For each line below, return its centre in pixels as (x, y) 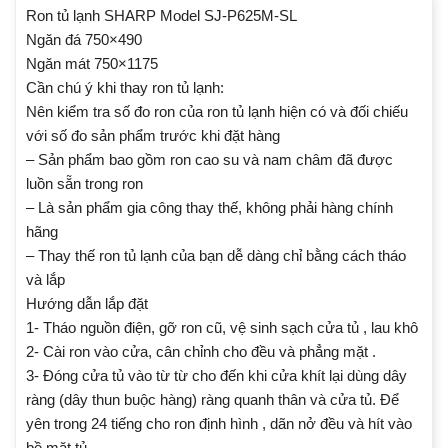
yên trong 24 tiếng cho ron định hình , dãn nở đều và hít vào (219, 423)
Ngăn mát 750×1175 (92, 63)
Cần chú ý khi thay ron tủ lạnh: (125, 87)
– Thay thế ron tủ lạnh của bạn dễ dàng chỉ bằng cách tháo (216, 255)
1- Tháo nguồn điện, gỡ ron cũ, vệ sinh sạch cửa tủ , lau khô (222, 327)
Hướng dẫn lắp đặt (87, 303)
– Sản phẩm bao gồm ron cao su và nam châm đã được (209, 159)
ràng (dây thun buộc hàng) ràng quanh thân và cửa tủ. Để (212, 399)
